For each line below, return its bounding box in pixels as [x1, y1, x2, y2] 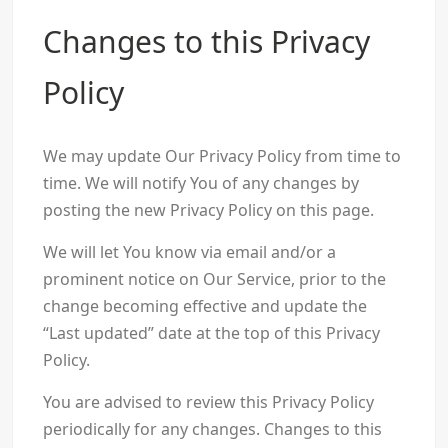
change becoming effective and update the [42, 295, 367, 318]
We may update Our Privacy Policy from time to [42, 145, 401, 168]
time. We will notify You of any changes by [42, 172, 359, 195]
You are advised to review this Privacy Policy [42, 391, 374, 414]
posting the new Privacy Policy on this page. [42, 199, 374, 222]
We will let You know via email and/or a [42, 241, 336, 264]
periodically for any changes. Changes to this [42, 418, 382, 441]
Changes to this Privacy [42, 21, 370, 63]
